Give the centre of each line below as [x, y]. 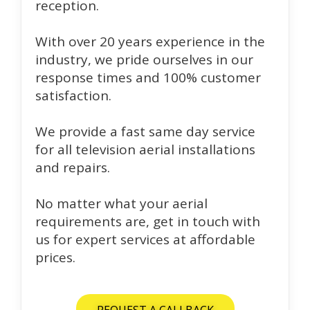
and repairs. [73, 168]
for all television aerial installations [145, 150]
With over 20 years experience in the [150, 42]
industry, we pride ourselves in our [144, 60]
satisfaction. [73, 96]
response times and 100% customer [148, 78]
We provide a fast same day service [145, 132]
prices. [55, 258]
